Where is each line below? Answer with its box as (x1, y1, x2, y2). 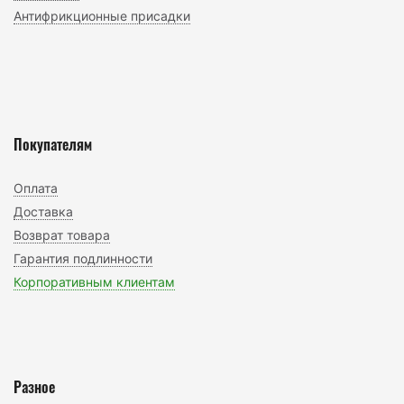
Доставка (14, 203, 73, 219)
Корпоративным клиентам (14, 273, 175, 289)
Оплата (14, 179, 58, 196)
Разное (14, 375, 55, 398)
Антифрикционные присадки (14, 7, 190, 23)
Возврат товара (14, 226, 110, 243)
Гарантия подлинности (14, 250, 152, 266)
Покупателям (14, 133, 92, 155)
